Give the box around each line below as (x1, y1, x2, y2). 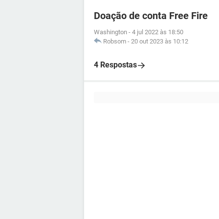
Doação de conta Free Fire (94, 10, 208, 22)
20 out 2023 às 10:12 (131, 38, 188, 45)
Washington (94, 28, 127, 36)
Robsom (103, 38, 126, 45)
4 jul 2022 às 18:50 (132, 28, 183, 36)
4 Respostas (94, 60, 137, 69)
